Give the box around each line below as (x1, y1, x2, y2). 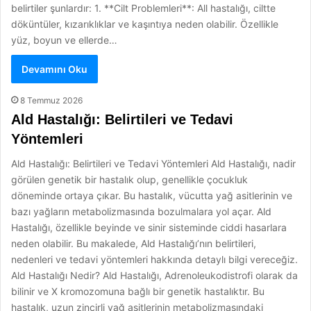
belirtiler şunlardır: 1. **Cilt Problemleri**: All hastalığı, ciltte (11, 2, 276, 14)
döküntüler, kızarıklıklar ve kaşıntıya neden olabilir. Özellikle (11, 18, 278, 30)
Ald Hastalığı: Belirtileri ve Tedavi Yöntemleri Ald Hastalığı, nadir (11, 158, 296, 169)
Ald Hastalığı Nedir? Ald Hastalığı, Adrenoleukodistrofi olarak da (11, 269, 298, 281)
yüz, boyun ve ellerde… (11, 34, 117, 46)
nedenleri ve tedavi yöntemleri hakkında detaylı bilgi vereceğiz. (11, 253, 298, 265)
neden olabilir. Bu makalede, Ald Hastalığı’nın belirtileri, (11, 237, 256, 249)
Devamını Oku (22, 63, 87, 75)
